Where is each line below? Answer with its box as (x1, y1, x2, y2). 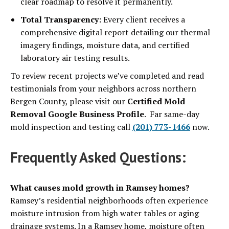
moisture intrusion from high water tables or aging (10, 208, 199, 219)
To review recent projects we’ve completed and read (10, 70, 204, 82)
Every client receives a (101, 14, 185, 26)
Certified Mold (127, 96, 185, 107)
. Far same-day (144, 108, 199, 120)
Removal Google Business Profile (10, 108, 144, 120)
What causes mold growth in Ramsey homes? (10, 182, 190, 194)
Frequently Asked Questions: (10, 148, 186, 167)
